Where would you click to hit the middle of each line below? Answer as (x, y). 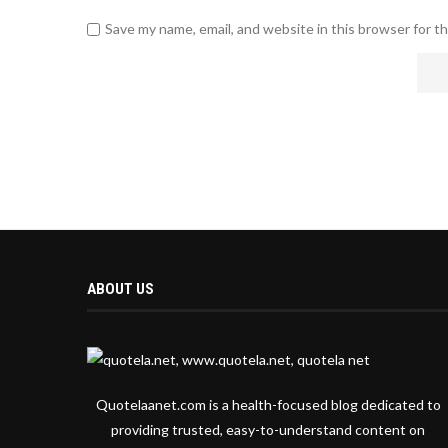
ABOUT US (120, 289)
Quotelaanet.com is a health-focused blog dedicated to (268, 405)
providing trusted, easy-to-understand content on (268, 430)
